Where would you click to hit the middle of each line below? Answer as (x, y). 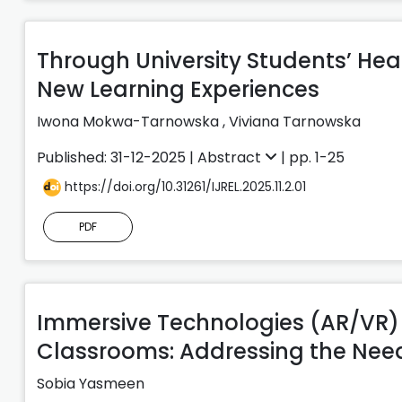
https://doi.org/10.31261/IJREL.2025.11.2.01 (184, 186)
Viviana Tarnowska (295, 121)
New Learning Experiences (178, 89)
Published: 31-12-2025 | (117, 157)
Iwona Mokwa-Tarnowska (130, 121)
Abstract (231, 157)
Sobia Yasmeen (91, 383)
